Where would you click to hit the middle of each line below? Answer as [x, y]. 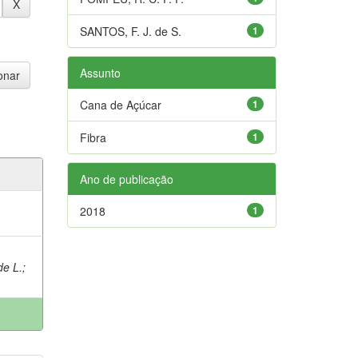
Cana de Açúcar [120, 104]
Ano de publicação [126, 179]
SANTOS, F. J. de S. [130, 31]
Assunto [100, 72]
